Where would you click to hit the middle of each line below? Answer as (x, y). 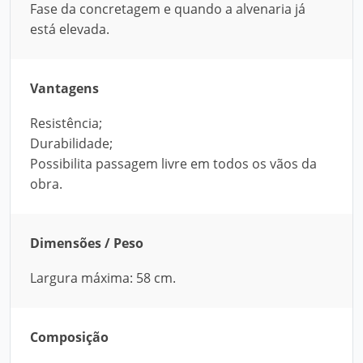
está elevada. (70, 29)
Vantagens (64, 88)
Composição (69, 337)
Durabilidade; (71, 143)
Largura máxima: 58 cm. (103, 278)
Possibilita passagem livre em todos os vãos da (173, 164)
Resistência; (66, 123)
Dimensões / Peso (87, 243)
